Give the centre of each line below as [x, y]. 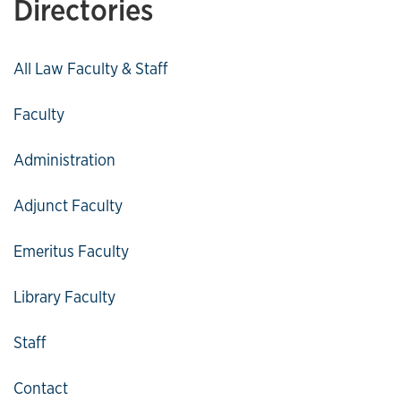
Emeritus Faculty [71, 251]
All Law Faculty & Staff [90, 68]
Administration [64, 160]
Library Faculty [64, 297]
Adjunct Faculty [68, 205]
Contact [41, 388]
